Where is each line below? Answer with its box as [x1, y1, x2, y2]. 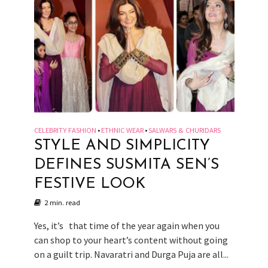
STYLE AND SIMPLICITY [33, 138, 210, 153]
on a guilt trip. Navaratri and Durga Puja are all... [33, 248, 229, 260]
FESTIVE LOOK [33, 176, 145, 191]
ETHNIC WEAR [100, 125, 144, 135]
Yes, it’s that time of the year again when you [33, 219, 220, 232]
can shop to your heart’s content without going [33, 233, 228, 246]
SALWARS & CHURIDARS [148, 125, 221, 135]
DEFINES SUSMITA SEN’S [33, 157, 219, 172]
